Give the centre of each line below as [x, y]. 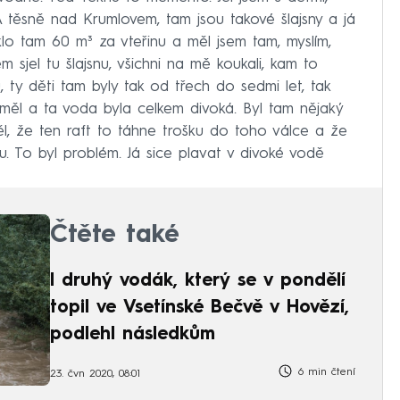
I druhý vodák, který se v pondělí [198, 281]
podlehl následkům [133, 334]
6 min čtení [325, 373]
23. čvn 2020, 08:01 [95, 374]
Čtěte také [115, 235]
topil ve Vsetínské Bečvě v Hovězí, [200, 308]
